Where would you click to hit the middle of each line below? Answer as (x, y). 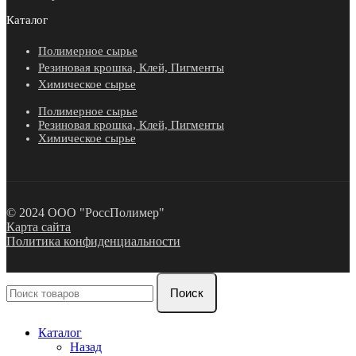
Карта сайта (39, 226)
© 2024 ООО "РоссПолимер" (85, 212)
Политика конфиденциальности (93, 241)
